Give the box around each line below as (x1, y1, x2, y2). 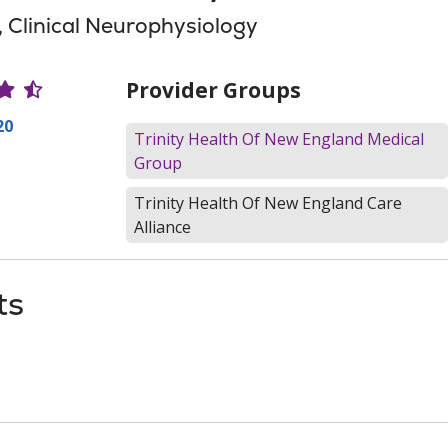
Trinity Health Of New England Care (134, 192, 403, 214)
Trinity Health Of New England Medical (134, 128, 425, 150)
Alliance (134, 216, 192, 238)
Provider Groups (126, 76, 302, 104)
